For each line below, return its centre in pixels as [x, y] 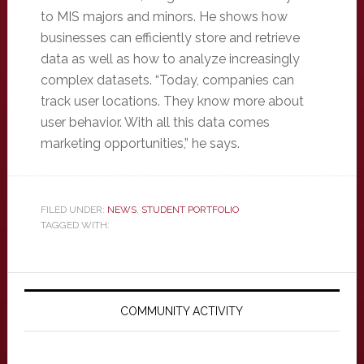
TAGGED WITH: [75, 225]
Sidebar [53, 316]
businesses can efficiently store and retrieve [170, 38]
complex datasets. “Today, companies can [167, 80]
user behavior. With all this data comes [155, 122]
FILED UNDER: [74, 210]
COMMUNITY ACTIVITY [182, 311]
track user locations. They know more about [172, 101]
